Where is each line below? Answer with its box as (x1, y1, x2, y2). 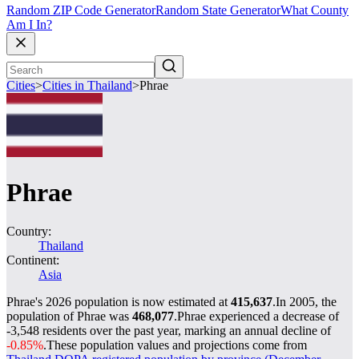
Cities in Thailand (42, 79, 132, 93)
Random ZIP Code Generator (6, 3, 155, 18)
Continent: (6, 253, 59, 267)
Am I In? (6, 18, 52, 32)
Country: (6, 224, 51, 238)
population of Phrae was (6, 309, 132, 323)
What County (280, 3, 349, 18)
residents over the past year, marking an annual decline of (39, 324, 331, 337)
